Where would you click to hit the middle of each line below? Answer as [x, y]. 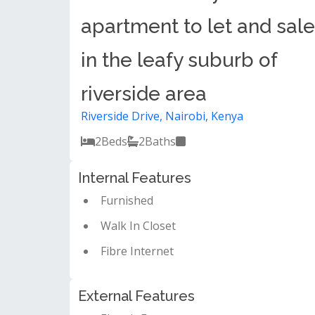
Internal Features [135, 178]
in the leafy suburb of [179, 60]
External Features [136, 296]
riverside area [144, 94]
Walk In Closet [138, 226]
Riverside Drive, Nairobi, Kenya [162, 116]
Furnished [127, 200]
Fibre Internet [137, 251]
